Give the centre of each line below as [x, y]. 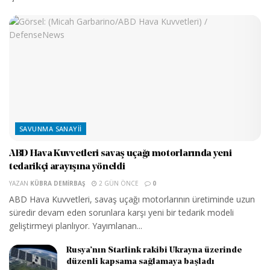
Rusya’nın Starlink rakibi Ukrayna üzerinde [154, 250]
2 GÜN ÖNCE [118, 183]
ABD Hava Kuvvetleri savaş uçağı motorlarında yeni [121, 153]
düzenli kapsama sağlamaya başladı [140, 262]
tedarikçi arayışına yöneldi [67, 167]
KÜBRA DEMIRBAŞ [58, 183]
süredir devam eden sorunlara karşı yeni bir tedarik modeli [121, 212]
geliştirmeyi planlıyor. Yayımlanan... [76, 225]
